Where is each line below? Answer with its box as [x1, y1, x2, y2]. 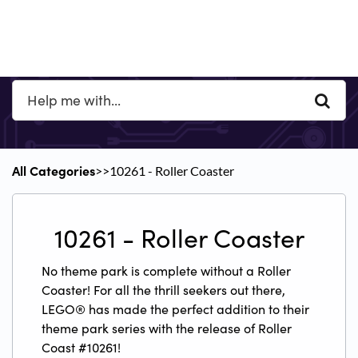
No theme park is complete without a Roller [42, 261, 291, 280]
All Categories [12, 161, 95, 180]
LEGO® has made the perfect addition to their [42, 300, 309, 318]
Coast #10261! [42, 338, 121, 356]
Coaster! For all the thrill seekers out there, [42, 280, 285, 299]
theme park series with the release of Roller [42, 319, 292, 337]
